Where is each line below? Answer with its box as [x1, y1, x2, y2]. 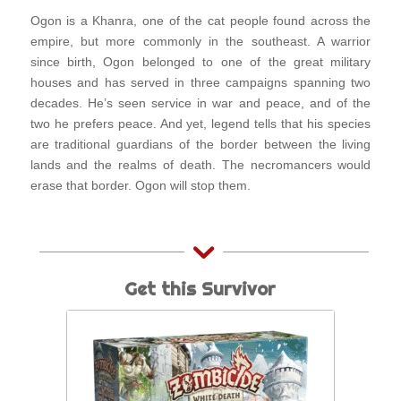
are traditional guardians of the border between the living [30, 137, 371, 152]
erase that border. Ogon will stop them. [30, 178, 251, 193]
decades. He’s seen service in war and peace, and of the [30, 96, 371, 111]
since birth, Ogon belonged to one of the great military [30, 55, 371, 70]
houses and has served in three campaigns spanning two [30, 75, 371, 90]
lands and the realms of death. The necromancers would [30, 158, 371, 173]
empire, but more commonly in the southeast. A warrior [30, 34, 371, 49]
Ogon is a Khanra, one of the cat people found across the [30, 13, 371, 29]
